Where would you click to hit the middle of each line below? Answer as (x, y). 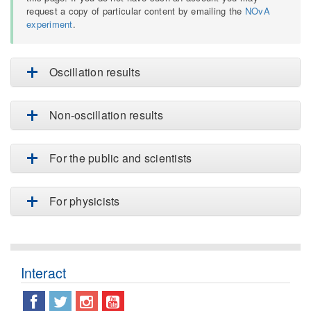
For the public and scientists (121, 158)
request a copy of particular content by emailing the (136, 11)
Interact (43, 273)
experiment (50, 24)
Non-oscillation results (106, 115)
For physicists (85, 201)
